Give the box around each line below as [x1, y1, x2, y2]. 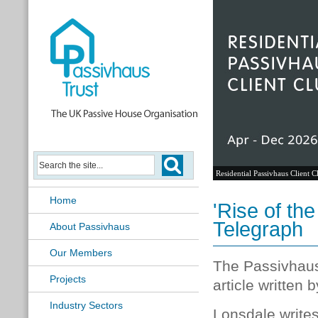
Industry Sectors [50, 300, 123, 311]
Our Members [50, 247, 112, 258]
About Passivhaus [50, 221, 130, 232]
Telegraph [213, 218, 303, 241]
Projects [50, 273, 86, 285]
